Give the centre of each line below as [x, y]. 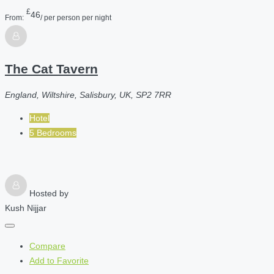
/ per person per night [76, 17]
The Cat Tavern [51, 69]
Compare [47, 246]
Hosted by [49, 193]
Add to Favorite [59, 260]
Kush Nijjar [26, 208]
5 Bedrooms [53, 132]
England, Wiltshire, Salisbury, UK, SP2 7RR [88, 94]
